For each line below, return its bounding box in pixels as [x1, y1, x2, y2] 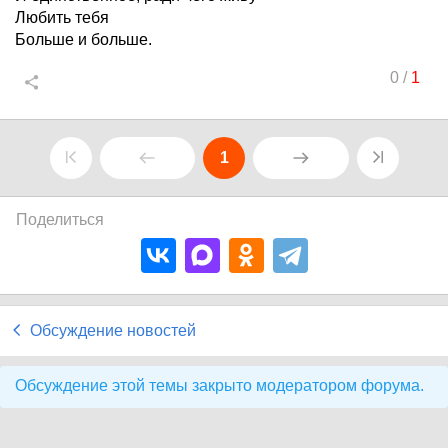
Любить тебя [15, 9, 109, 26]
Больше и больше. [15, 31, 152, 48]
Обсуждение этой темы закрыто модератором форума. [15, 377, 424, 394]
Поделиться [16, 211, 104, 228]
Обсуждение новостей [30, 322, 196, 339]
